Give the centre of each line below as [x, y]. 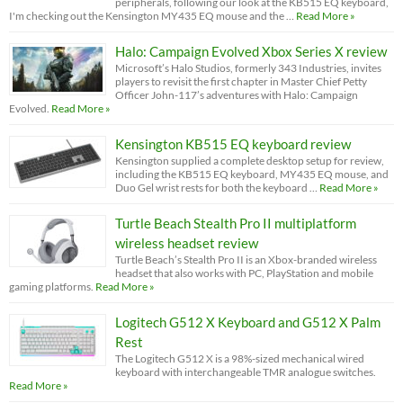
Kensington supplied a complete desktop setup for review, [250, 160]
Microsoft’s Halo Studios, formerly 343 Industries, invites [248, 67]
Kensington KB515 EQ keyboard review [233, 143]
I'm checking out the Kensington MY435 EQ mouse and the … [152, 15]
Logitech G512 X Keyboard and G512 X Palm [248, 322]
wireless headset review [187, 242]
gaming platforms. [51, 286]
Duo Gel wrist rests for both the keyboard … [216, 187]
